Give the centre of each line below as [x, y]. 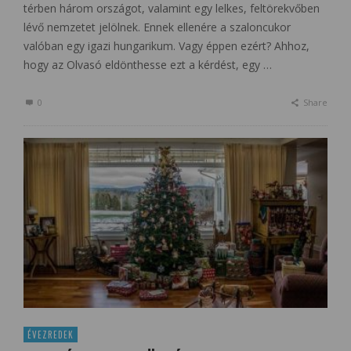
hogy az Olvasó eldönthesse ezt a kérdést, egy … [148, 65]
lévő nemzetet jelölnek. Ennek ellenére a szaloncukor [157, 27]
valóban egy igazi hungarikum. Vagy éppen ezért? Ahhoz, [166, 46]
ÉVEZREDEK [51, 335]
